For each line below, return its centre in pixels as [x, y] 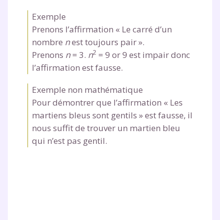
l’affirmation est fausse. [77, 67]
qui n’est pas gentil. [69, 140]
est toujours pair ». [107, 42]
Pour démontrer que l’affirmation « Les [107, 102]
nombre [48, 42]
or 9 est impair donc [150, 55]
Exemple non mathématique [87, 89]
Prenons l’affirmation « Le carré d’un [102, 29]
